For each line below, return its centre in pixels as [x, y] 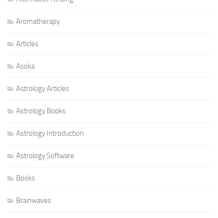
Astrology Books [41, 111]
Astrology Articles [43, 89]
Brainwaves [34, 200]
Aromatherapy [38, 21]
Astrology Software [45, 156]
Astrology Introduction [50, 133]
